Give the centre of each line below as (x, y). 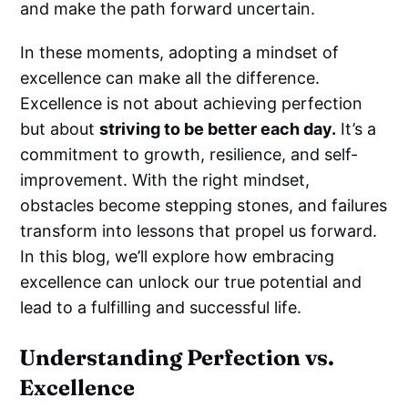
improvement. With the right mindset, (165, 179)
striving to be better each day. (218, 128)
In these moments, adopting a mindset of (180, 52)
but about (60, 128)
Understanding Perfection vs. (177, 357)
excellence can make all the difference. (170, 77)
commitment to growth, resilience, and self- (189, 154)
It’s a (357, 128)
